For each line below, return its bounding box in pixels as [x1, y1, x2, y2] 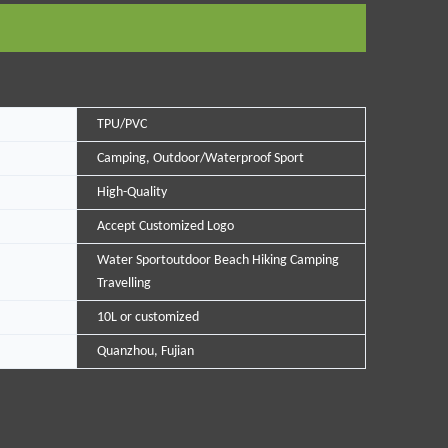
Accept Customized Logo [96, 219, 234, 235]
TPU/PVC [96, 117, 147, 133]
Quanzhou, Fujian [96, 344, 194, 360]
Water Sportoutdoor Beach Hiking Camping [96, 253, 339, 269]
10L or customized [96, 310, 199, 326]
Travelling [96, 276, 151, 292]
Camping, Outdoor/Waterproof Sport [96, 151, 304, 167]
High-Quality [96, 185, 167, 201]
